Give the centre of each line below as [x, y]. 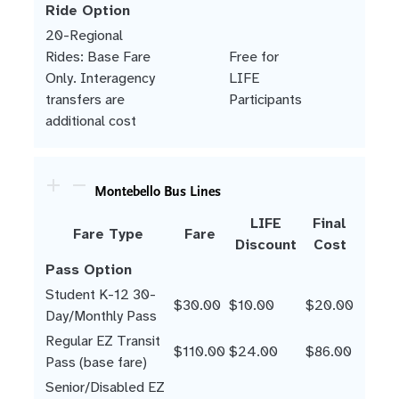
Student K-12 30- [101, 295]
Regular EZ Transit [103, 341]
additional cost [91, 121]
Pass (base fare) [96, 362]
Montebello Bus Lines [158, 192]
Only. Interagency [100, 78]
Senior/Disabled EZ [105, 387]
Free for [254, 57]
